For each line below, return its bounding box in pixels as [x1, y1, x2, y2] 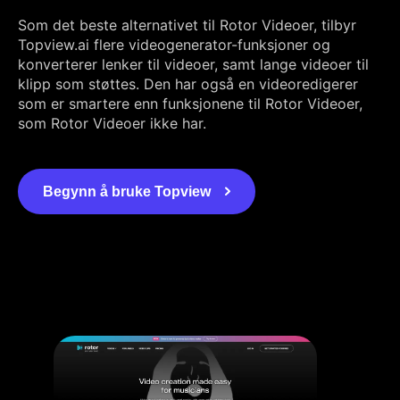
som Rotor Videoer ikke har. [18, 113, 206, 132]
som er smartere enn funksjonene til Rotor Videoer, [18, 94, 362, 112]
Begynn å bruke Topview [43, 183, 211, 199]
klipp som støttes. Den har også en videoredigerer [18, 74, 358, 93]
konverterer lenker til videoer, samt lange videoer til [18, 54, 369, 73]
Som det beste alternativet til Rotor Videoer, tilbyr [18, 15, 356, 34]
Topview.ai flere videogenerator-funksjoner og [18, 35, 330, 54]
